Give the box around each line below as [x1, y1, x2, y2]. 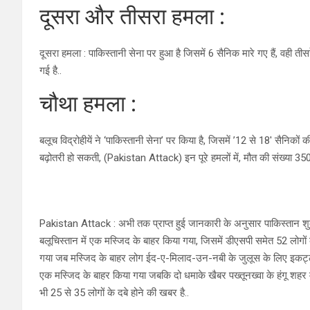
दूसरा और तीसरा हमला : [39, 3, 225, 30]
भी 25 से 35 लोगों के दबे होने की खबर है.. [39, 286, 189, 299]
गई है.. [39, 64, 62, 77]
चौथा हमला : [39, 90, 136, 117]
